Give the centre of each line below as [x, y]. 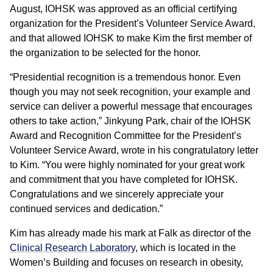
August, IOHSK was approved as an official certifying [123, 9]
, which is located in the [186, 247]
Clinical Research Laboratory [73, 247]
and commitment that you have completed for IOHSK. [124, 179]
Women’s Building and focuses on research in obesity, [126, 262]
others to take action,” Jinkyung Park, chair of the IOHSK [130, 121]
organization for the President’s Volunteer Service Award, [133, 23]
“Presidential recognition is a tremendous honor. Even [125, 77]
